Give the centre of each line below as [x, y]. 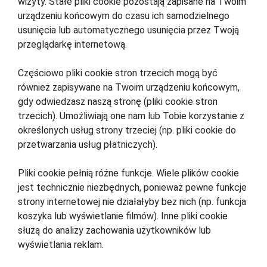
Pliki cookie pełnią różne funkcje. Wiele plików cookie [128, 173]
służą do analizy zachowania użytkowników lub [114, 231]
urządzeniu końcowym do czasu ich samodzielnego [124, 16]
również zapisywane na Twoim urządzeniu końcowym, [129, 88]
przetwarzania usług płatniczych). [88, 145]
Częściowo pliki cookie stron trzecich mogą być [118, 73]
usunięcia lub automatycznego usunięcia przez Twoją [128, 30]
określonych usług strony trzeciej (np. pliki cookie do [127, 131]
